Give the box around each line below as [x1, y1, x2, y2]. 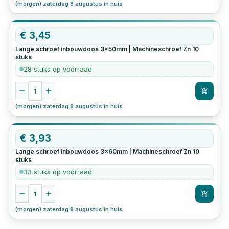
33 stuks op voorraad [24, 168, 93, 176]
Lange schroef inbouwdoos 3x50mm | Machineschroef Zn [15, 45, 191, 53]
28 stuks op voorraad [24, 65, 93, 74]
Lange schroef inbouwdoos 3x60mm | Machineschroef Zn [15, 148, 192, 156]
